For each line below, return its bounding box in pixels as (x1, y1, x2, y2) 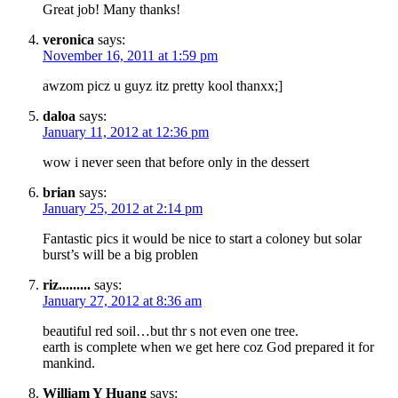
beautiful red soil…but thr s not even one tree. (43, 322, 298, 338)
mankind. (43, 354, 95, 370)
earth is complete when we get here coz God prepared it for (43, 338, 374, 354)
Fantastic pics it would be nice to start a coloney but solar (43, 230, 362, 246)
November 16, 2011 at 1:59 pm (43, 47, 218, 63)
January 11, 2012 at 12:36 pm (43, 123, 209, 139)
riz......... (43, 276, 91, 292)
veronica (43, 31, 94, 47)
